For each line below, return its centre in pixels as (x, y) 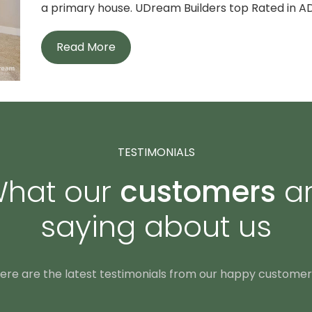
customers (197, 192)
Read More (86, 47)
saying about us (156, 226)
